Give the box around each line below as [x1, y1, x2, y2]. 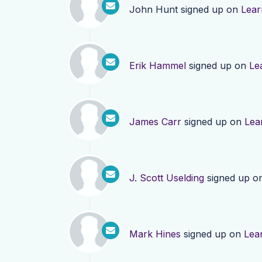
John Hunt [129, 4, 178, 15]
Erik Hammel [129, 60, 186, 71]
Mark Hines [129, 228, 181, 240]
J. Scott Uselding [129, 172, 204, 184]
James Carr [129, 116, 181, 127]
